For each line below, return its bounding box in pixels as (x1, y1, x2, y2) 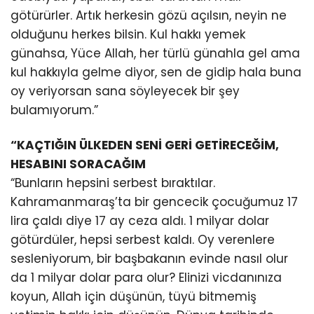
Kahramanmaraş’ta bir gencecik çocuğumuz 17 (11, 193, 298, 210)
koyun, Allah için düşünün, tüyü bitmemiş (11, 287, 257, 305)
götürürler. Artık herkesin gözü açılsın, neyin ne (11, 7, 287, 25)
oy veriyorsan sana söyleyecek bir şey (11, 83, 240, 100)
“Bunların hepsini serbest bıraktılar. (11, 174, 215, 191)
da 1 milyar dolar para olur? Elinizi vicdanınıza (11, 268, 282, 286)
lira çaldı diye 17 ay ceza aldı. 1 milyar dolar (11, 212, 269, 229)
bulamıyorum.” (11, 102, 98, 119)
